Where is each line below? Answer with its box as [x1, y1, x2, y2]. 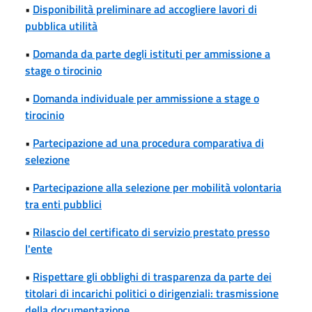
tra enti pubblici [25, 195, 102, 212]
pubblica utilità [25, 17, 97, 34]
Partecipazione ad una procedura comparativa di [33, 134, 264, 151]
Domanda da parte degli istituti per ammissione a [33, 45, 270, 62]
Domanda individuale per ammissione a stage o [33, 89, 259, 107]
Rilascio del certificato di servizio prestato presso [33, 223, 270, 240]
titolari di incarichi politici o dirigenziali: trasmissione [25, 284, 279, 302]
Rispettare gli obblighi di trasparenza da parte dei [33, 267, 272, 285]
